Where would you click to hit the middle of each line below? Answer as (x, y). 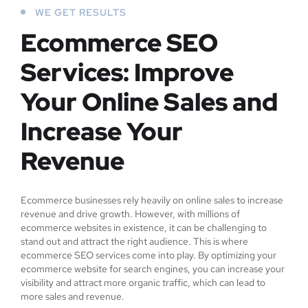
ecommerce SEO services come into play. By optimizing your (148, 255)
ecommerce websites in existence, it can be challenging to (144, 228)
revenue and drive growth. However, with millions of (130, 214)
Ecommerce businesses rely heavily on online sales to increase (152, 200)
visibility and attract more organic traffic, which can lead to (143, 283)
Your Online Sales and (149, 102)
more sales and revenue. (73, 296)
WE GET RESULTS (81, 12)
